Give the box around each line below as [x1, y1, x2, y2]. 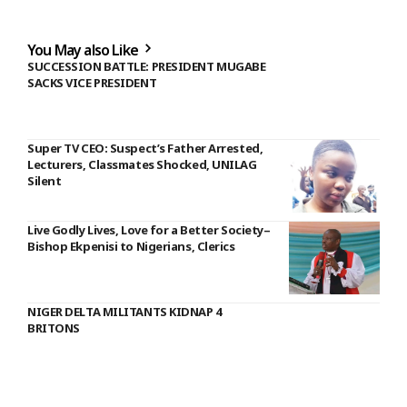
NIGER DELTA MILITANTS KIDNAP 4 [27, 303, 222, 321]
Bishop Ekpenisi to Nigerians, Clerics [27, 238, 235, 255]
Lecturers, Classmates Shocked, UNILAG [27, 156, 257, 174]
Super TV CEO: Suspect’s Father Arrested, [27, 140, 263, 157]
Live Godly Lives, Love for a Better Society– [27, 222, 271, 239]
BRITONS [27, 320, 80, 337]
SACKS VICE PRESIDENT [27, 74, 157, 92]
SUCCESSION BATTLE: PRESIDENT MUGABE [27, 58, 266, 75]
